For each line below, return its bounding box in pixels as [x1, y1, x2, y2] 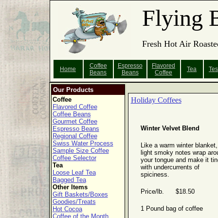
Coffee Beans [52, 110, 91, 118]
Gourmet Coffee [52, 118, 97, 125]
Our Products [53, 86, 93, 93]
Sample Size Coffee [52, 147, 109, 154]
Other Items [52, 183, 88, 191]
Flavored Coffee [52, 103, 97, 110]
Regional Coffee [52, 132, 97, 140]
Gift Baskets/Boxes [52, 191, 108, 198]
